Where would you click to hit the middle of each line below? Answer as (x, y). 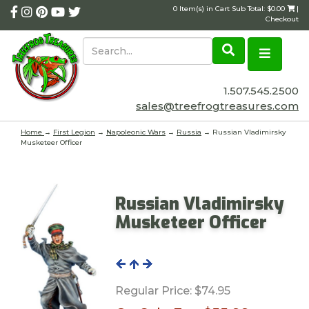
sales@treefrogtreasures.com (217, 106)
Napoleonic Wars (136, 132)
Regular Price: (153, 291)
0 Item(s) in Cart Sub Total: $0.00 (230, 9)
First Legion (74, 132)
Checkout (282, 19)
